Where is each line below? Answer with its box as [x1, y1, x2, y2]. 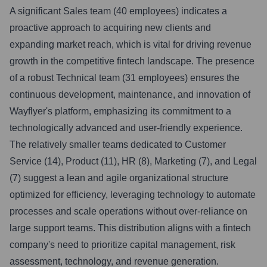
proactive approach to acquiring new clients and [10, 23, 211, 33]
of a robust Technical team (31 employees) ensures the [10, 73, 240, 83]
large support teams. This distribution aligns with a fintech [10, 223, 251, 233]
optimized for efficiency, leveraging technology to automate [10, 190, 256, 200]
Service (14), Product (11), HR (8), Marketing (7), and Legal [10, 156, 257, 166]
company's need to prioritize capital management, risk [10, 240, 235, 250]
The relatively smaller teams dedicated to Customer [10, 139, 226, 150]
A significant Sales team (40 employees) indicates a [10, 6, 227, 16]
